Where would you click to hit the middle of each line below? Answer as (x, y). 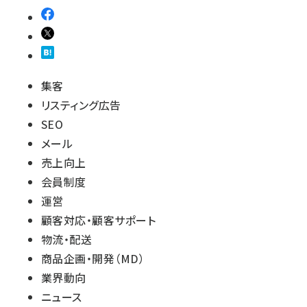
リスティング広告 (81, 105)
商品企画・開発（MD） (93, 258)
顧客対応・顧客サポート (99, 220)
